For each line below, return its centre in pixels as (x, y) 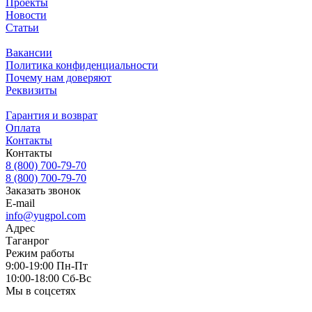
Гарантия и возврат (52, 115)
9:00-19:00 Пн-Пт (47, 265)
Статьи (22, 27)
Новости (26, 15)
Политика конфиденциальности (82, 65)
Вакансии (29, 52)
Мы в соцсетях (41, 290)
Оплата (23, 127)
